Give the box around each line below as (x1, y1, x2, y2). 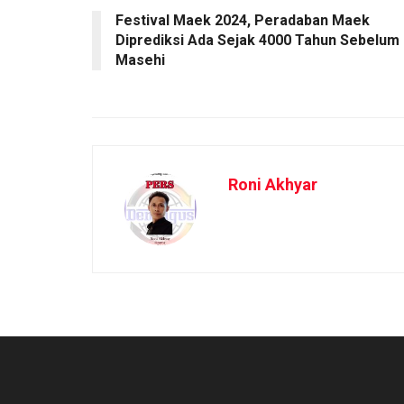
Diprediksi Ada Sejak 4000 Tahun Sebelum (115, 31, 399, 49)
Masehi (115, 50, 165, 69)
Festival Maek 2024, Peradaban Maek (115, 11, 370, 29)
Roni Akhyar (228, 174, 317, 194)
